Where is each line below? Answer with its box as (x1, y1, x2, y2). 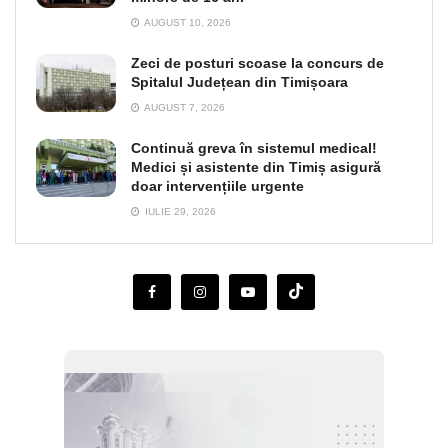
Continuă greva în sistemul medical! (131, 140, 377, 157)
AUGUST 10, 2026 (142, 17, 231, 29)
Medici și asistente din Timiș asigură (131, 159, 381, 176)
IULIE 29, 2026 (142, 206, 216, 218)
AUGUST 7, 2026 (142, 102, 225, 114)
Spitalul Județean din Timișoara (131, 74, 348, 91)
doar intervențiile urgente (131, 178, 304, 195)
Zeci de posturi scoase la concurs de (131, 55, 384, 72)
